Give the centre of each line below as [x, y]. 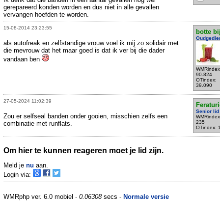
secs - [112, 196]
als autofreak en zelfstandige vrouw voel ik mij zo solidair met [91, 43]
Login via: [18, 175]
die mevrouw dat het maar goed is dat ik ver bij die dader [84, 51]
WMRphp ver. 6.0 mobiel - [41, 196]
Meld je [15, 165]
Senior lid [207, 111]
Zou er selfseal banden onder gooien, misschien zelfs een [85, 116]
